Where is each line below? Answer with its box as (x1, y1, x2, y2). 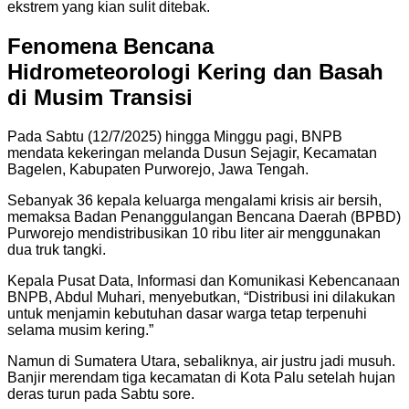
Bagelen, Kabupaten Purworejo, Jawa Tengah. (7, 161, 309, 177)
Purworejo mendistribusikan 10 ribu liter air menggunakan (7, 225, 381, 241)
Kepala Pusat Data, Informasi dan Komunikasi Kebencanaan (7, 272, 400, 288)
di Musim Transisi (7, 84, 193, 110)
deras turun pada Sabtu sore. (7, 385, 194, 402)
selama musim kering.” (7, 321, 153, 338)
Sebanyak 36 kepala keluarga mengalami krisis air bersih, (7, 192, 382, 208)
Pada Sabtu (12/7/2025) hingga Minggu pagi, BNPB (7, 128, 342, 144)
